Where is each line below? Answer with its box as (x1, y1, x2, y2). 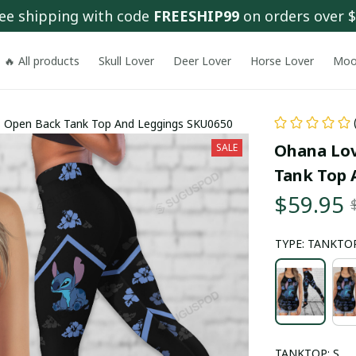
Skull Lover (99, 52, 155, 68)
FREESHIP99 (153, 6, 239, 25)
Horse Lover (250, 52, 315, 68)
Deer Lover (173, 52, 232, 68)
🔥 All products (4, 52, 80, 68)
